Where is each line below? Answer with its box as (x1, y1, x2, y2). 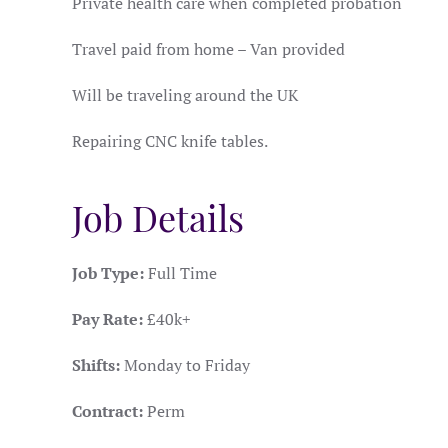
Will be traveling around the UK (72, 84, 298, 106)
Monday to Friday (120, 354, 250, 376)
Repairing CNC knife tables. (72, 130, 268, 152)
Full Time (144, 262, 217, 284)
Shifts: (72, 354, 120, 376)
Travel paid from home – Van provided (72, 38, 345, 60)
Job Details (72, 193, 244, 241)
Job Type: (72, 262, 144, 284)
